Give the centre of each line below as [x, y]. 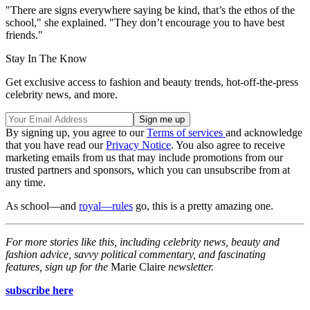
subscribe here [39, 291]
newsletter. [191, 267]
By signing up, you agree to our [76, 133]
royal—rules [106, 206]
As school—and [42, 206]
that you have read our [56, 145]
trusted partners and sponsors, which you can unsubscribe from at [148, 170]
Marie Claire [139, 267]
